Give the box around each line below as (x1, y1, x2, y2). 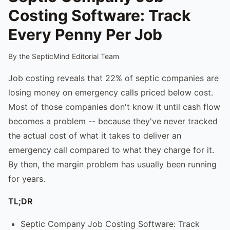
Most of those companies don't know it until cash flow (8, 101, 220, 112)
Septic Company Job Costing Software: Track (21, 218, 200, 229)
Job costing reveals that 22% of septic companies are (8, 72, 219, 83)
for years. (8, 173, 45, 184)
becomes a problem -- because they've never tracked (8, 116, 218, 126)
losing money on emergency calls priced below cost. (8, 87, 213, 98)
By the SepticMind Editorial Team (8, 51, 119, 61)
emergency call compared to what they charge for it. (8, 144, 214, 155)
